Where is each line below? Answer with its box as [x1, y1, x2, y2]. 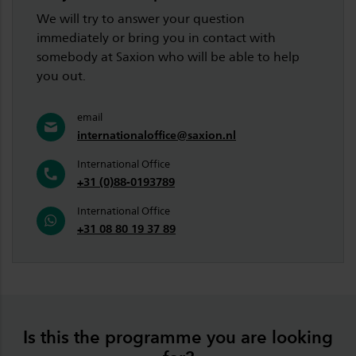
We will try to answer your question [37, 10, 245, 26]
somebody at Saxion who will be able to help [37, 48, 300, 64]
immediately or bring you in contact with [37, 29, 276, 45]
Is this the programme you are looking [23, 326, 333, 347]
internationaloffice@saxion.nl [77, 127, 236, 141]
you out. [37, 68, 86, 83]
